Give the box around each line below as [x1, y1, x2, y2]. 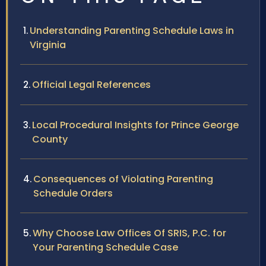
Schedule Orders [33, 186, 113, 201]
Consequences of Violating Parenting [33, 172, 213, 186]
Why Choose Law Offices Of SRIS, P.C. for [33, 226, 226, 240]
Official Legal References [32, 78, 151, 92]
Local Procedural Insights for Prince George [32, 118, 239, 132]
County [32, 132, 68, 147]
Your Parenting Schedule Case [33, 240, 178, 255]
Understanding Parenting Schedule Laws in [30, 24, 234, 38]
